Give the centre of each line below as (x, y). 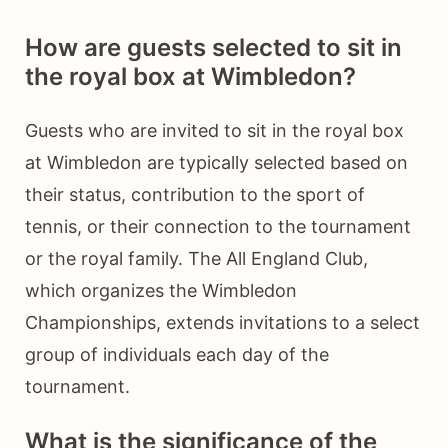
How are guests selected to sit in (213, 48)
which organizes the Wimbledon (161, 291)
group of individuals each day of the (177, 355)
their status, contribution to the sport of (195, 195)
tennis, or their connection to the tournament (218, 227)
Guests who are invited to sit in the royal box (214, 131)
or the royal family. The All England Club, (196, 259)
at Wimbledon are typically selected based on (216, 163)
